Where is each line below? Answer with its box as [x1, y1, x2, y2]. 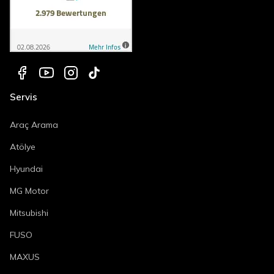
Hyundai [10, 163, 43, 174]
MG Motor [10, 185, 49, 196]
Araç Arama [10, 119, 58, 130]
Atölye [10, 141, 35, 152]
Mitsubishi [10, 207, 48, 218]
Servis [10, 91, 37, 103]
